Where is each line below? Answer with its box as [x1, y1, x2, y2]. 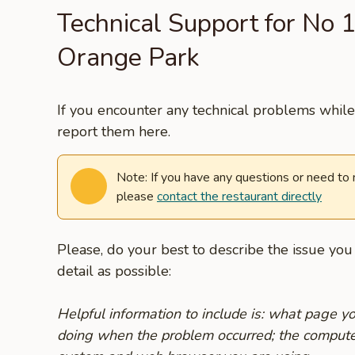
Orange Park [57, 40, 199, 74]
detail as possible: [57, 261, 171, 281]
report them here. [57, 122, 170, 141]
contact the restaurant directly [157, 188, 322, 205]
